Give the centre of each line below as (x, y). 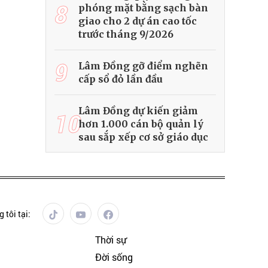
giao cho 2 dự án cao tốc (138, 21)
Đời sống (114, 257)
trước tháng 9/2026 (126, 34)
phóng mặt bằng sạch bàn (143, 8)
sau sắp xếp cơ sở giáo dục (143, 137)
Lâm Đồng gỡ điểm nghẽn (143, 66)
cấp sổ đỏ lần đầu (121, 79)
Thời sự (110, 240)
